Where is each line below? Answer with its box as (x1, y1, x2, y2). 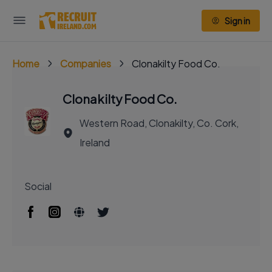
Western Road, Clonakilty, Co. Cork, (79, 117, 239, 129)
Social (24, 180, 52, 192)
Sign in (225, 15, 250, 26)
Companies (60, 57, 111, 70)
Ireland (79, 136, 110, 149)
